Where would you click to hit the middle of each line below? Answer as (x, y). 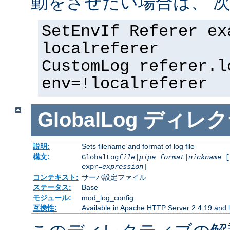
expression (122, 167)
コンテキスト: (55, 177)
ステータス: (52, 187)
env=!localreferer (124, 84)
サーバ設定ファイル (114, 177)
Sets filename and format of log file (138, 146)
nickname (205, 157)
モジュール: (52, 197)
